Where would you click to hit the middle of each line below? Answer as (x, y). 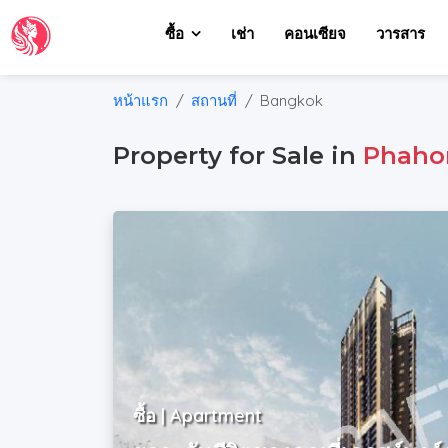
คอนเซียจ (315, 33)
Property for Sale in (238, 155)
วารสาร (401, 33)
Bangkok (292, 100)
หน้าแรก (141, 100)
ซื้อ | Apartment (198, 415)
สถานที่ (214, 100)
